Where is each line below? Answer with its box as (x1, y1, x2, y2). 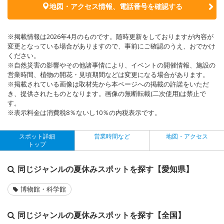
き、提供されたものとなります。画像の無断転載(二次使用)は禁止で (7, 88, 206, 98)
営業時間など (94, 131, 130, 140)
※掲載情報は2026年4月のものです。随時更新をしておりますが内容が (7, 31, 213, 41)
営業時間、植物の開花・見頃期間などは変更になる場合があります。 (7, 69, 209, 79)
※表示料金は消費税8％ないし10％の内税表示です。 (7, 107, 161, 117)
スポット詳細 (19, 131, 55, 140)
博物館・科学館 (20, 184, 66, 193)
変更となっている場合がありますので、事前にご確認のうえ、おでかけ (7, 41, 215, 50)
